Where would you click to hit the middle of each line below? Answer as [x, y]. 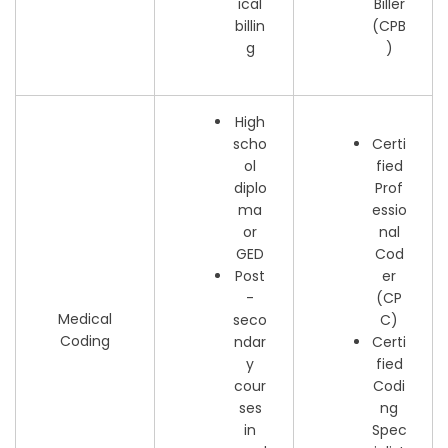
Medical [85, 319]
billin [250, 26]
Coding [85, 341]
